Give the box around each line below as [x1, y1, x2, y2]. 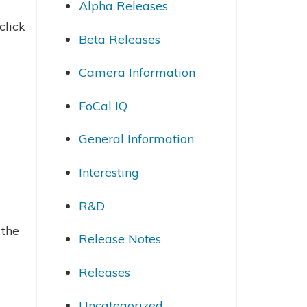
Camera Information [78, 64, 195, 81]
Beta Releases [78, 31, 160, 47]
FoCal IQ [78, 97, 127, 114]
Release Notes [78, 231, 161, 247]
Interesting [78, 164, 139, 180]
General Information [78, 131, 194, 147]
